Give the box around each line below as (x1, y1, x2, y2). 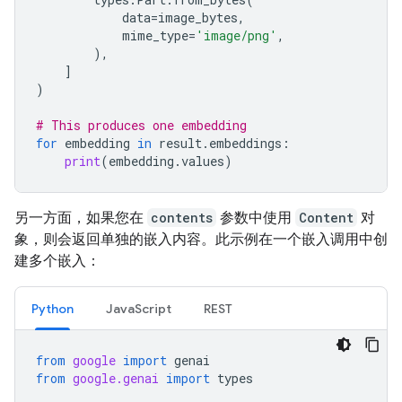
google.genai (73, 369, 159, 387)
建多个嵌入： (14, 251, 100, 269)
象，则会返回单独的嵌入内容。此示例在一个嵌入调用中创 (14, 230, 388, 248)
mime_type (122, 26, 188, 44)
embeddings (209, 134, 282, 152)
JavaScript (106, 300, 171, 317)
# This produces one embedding (36, 116, 247, 134)
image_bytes (158, 8, 238, 26)
